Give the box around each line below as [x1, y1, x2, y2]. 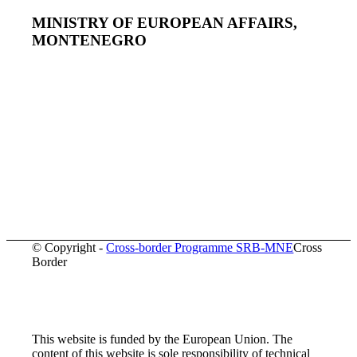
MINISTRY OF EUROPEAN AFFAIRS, [32, 14, 298, 31]
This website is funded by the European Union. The [32, 331, 293, 346]
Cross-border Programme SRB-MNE [106, 240, 294, 254]
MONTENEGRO [32, 31, 147, 49]
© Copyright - [32, 240, 107, 254]
